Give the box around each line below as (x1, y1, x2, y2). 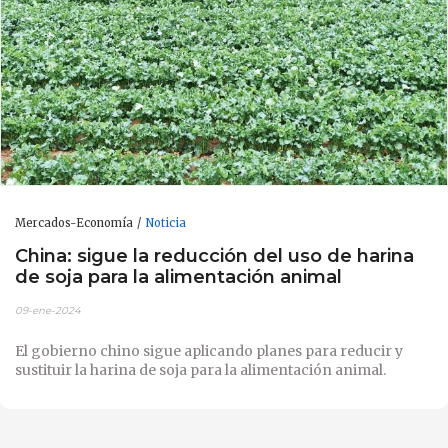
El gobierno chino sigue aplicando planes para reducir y (15, 341, 403, 360)
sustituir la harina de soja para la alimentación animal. (15, 360, 386, 379)
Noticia (145, 215, 186, 230)
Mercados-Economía (15, 215, 133, 230)
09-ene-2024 (15, 303, 81, 317)
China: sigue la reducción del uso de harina (15, 244, 414, 268)
